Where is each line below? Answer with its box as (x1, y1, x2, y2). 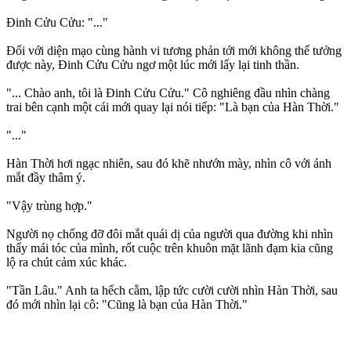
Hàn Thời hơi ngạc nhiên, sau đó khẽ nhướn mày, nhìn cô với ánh (6, 157, 331, 171)
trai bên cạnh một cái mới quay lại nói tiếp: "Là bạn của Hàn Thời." (6, 100, 339, 114)
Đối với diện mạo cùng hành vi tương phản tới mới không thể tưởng (6, 44, 342, 58)
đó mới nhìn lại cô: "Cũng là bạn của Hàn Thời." (6, 298, 248, 312)
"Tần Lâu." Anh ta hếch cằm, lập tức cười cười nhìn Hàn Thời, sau (6, 284, 338, 298)
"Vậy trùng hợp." (6, 199, 92, 213)
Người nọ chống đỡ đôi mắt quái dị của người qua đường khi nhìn (6, 227, 333, 241)
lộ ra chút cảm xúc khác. (6, 255, 127, 270)
